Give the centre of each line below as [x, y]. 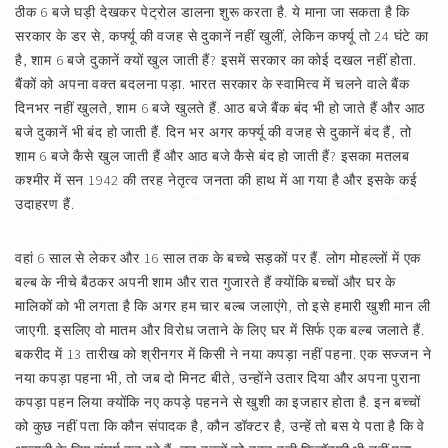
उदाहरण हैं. [45, 204]
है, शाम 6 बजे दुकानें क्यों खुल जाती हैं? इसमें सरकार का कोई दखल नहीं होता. [216, 60]
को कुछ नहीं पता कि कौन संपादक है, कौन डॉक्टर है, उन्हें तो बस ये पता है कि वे [220, 426]
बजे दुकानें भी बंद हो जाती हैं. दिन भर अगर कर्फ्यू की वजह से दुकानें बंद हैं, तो [213, 132]
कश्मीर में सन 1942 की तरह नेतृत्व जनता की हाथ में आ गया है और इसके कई [216, 180]
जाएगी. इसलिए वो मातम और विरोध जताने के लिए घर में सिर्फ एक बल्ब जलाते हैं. [220, 330]
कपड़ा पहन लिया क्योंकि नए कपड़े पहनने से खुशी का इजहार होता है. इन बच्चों [218, 402]
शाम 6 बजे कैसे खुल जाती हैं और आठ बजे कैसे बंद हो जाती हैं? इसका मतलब [212, 156]
